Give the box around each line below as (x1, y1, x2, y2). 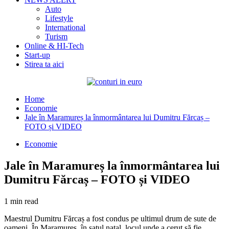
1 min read (4, 196, 38, 205)
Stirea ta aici (25, 60, 64, 68)
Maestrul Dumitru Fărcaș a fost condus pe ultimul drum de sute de (4, 214, 216, 223)
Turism (45, 32, 67, 41)
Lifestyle (45, 14, 73, 22)
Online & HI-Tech (25, 41, 84, 50)
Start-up (25, 51, 50, 59)
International (45, 23, 85, 32)
